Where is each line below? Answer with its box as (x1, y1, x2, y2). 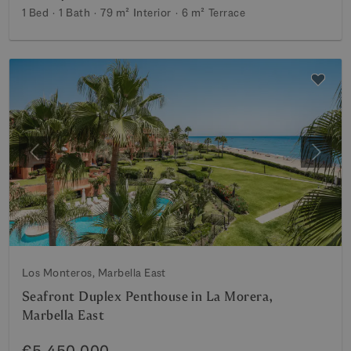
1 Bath (59, 5, 91, 20)
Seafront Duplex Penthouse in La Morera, (22, 288, 273, 305)
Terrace (208, 5, 246, 20)
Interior (132, 5, 172, 20)
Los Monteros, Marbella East (22, 265, 166, 280)
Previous (33, 151, 81, 168)
